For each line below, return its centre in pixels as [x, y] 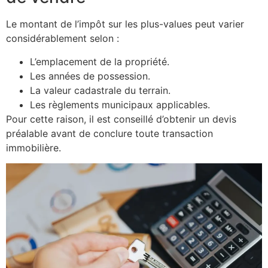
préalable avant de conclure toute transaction [109, 133]
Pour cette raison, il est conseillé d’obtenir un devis [121, 119]
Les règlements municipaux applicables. [120, 104]
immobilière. [33, 147]
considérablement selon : [63, 39]
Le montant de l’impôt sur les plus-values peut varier [125, 24]
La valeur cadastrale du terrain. [100, 90]
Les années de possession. [90, 76]
